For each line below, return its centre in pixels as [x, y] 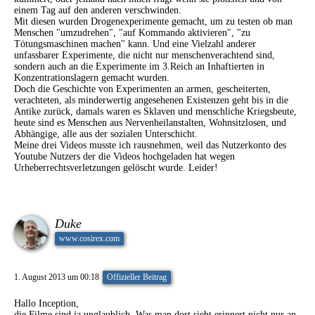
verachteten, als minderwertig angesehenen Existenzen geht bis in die [151, 100]
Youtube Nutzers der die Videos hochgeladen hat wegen [124, 156]
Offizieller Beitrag [137, 277]
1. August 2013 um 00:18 [57, 277]
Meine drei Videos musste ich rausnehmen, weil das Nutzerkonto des [150, 145]
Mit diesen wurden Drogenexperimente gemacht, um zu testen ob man [153, 21]
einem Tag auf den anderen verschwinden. [98, 10]
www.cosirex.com [89, 238]
